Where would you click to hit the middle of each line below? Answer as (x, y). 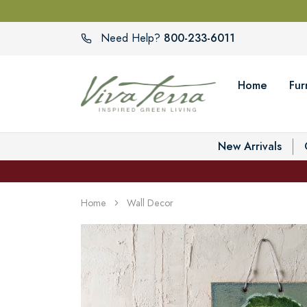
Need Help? (131, 39)
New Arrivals (250, 146)
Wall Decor (150, 203)
